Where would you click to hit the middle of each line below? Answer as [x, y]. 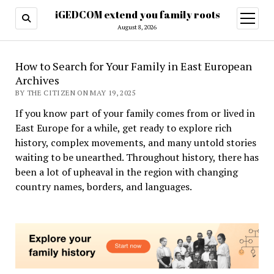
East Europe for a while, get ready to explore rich [123, 128]
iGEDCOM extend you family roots [137, 15]
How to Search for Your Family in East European [133, 66]
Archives [37, 80]
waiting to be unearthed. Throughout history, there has [137, 157]
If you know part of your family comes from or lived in [135, 113]
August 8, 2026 [137, 27]
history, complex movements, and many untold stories [135, 143]
